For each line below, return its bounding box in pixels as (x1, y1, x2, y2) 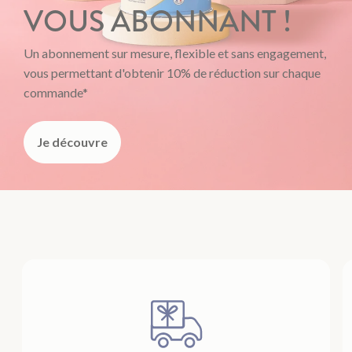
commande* (24, 85, 88, 101)
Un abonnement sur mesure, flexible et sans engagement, (24, 46, 326, 61)
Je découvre (37, 134, 108, 150)
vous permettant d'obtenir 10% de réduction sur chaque (24, 65, 321, 81)
